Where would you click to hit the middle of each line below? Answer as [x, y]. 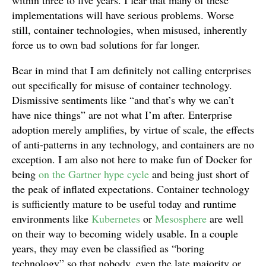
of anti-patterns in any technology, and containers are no [133, 144]
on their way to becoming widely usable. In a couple [125, 233]
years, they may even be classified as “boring [108, 248]
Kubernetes [116, 218]
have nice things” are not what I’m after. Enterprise [122, 115]
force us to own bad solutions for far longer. [106, 45]
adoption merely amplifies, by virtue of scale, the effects [133, 129]
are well [225, 218]
